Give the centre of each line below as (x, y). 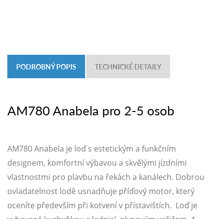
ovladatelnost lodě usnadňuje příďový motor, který (101, 191)
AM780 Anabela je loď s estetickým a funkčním (92, 149)
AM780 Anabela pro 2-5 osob (91, 110)
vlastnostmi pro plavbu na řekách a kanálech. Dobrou (106, 177)
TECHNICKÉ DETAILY (128, 67)
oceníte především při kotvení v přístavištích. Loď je (102, 206)
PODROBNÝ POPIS (46, 67)
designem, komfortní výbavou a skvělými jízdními (97, 163)
